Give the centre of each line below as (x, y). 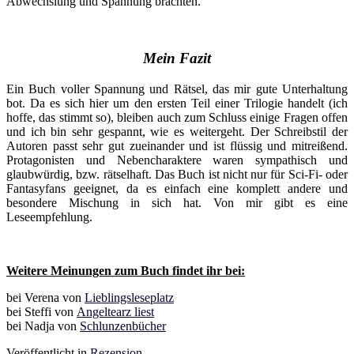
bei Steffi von (41, 312)
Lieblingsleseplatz (129, 298)
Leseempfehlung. (49, 217)
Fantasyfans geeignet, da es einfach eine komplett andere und (177, 189)
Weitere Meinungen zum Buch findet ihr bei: (126, 271)
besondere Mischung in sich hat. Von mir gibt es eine (177, 203)
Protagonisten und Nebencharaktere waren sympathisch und (177, 160)
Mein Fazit (177, 58)
